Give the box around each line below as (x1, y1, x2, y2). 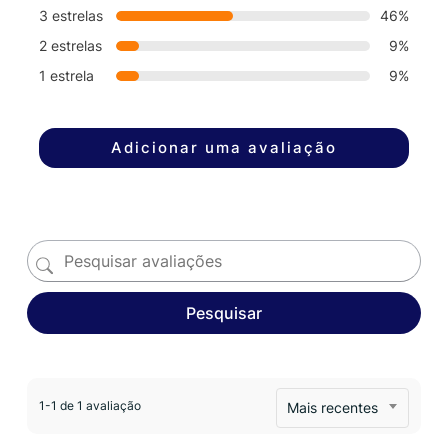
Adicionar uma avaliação (110, 137, 337, 157)
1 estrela (38, 66, 94, 84)
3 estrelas (38, 6, 103, 24)
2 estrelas (38, 36, 102, 54)
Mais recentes (287, 398, 379, 416)
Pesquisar (185, 302, 262, 323)
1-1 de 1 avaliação (38, 397, 141, 413)
